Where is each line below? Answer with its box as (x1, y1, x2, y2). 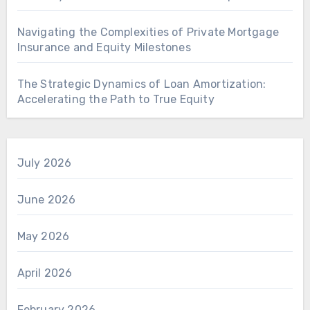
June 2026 (17, 192, 76, 206)
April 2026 (17, 266, 73, 280)
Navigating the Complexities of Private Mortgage (17, 25, 279, 39)
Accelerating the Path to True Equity (17, 92, 215, 106)
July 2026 (17, 156, 72, 170)
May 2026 (17, 229, 70, 243)
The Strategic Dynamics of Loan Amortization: (17, 77, 266, 91)
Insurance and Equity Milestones (17, 40, 191, 54)
